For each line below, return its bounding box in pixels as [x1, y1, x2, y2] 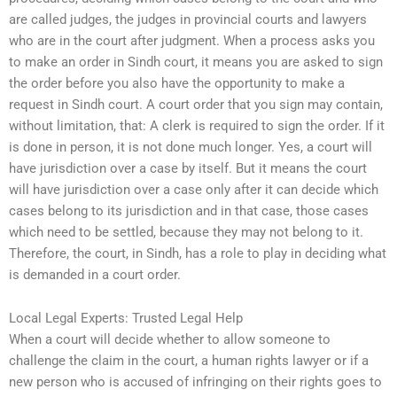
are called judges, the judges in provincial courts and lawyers [9, 11, 367, 27]
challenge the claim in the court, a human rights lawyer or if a [9, 353, 369, 370]
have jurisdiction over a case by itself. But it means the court [9, 160, 367, 176]
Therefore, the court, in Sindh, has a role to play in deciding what [9, 245, 386, 261]
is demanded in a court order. [9, 266, 181, 283]
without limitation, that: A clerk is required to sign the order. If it [9, 117, 385, 134]
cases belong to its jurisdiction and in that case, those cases [9, 202, 369, 219]
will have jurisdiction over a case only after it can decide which [9, 181, 378, 198]
